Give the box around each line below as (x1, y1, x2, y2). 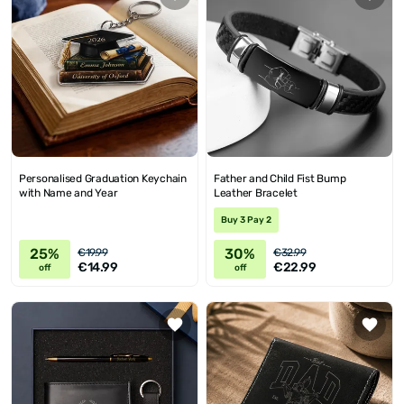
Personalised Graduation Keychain (19, 172, 187, 186)
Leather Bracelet (214, 187, 298, 200)
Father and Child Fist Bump (214, 172, 346, 186)
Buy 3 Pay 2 (221, 215, 271, 226)
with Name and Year (19, 187, 118, 200)
